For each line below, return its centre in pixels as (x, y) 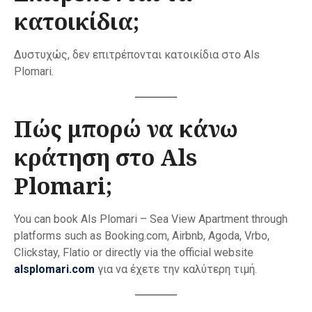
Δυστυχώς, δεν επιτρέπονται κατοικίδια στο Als (137, 55)
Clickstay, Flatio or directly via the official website (134, 253)
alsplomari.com (54, 270)
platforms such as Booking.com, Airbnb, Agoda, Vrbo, (142, 236)
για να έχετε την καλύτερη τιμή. (176, 270)
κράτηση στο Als (106, 157)
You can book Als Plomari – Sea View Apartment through (151, 219)
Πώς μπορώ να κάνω (126, 129)
